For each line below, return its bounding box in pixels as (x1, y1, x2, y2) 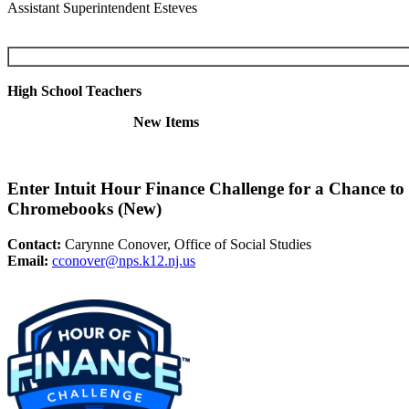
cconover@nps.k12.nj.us (52, 252, 195, 268)
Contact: (7, 236, 65, 252)
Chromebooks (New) (7, 198, 162, 218)
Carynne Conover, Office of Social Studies (65, 236, 311, 252)
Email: (7, 252, 52, 268)
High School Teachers (7, 83, 142, 100)
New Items (133, 114, 199, 131)
